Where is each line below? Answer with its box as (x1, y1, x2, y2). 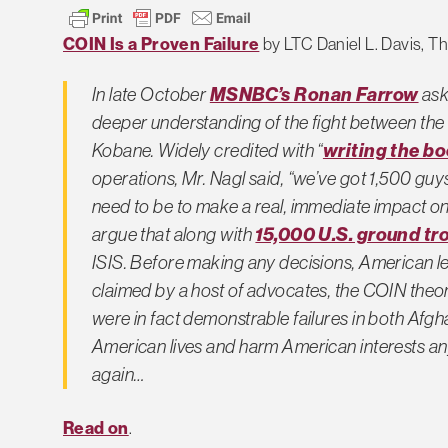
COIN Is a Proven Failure (63, 34, 260, 55)
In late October (91, 83, 210, 105)
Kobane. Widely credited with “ (91, 139, 323, 161)
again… (91, 363, 145, 385)
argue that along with (91, 223, 256, 245)
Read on (63, 418, 129, 439)
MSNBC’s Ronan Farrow (209, 82, 419, 106)
